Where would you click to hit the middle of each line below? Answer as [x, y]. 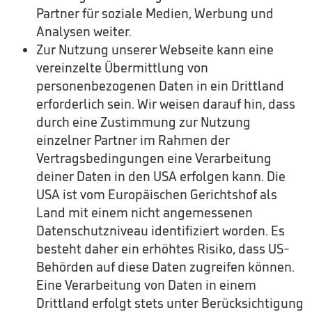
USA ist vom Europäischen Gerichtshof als [157, 194]
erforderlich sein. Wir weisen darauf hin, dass [166, 104]
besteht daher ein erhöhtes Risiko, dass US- [163, 249]
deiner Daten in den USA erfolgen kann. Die [161, 176]
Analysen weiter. [84, 31]
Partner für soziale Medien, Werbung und [155, 13]
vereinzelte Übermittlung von [122, 68]
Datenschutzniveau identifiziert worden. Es [161, 231]
